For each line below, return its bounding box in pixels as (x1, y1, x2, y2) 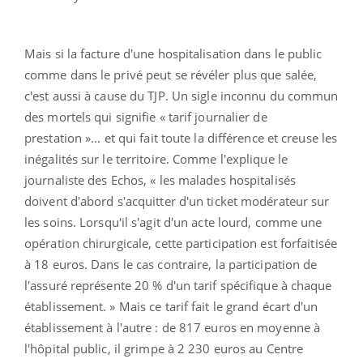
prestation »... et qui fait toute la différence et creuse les (24, 129, 338, 146)
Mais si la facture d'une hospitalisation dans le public (24, 45, 322, 62)
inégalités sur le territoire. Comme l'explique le (24, 150, 288, 167)
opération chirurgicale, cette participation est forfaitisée (24, 234, 337, 251)
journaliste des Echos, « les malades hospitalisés (24, 171, 296, 188)
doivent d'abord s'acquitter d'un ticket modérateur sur (24, 192, 330, 209)
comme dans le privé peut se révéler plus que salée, (24, 66, 318, 83)
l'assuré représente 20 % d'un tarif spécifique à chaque (24, 276, 332, 293)
